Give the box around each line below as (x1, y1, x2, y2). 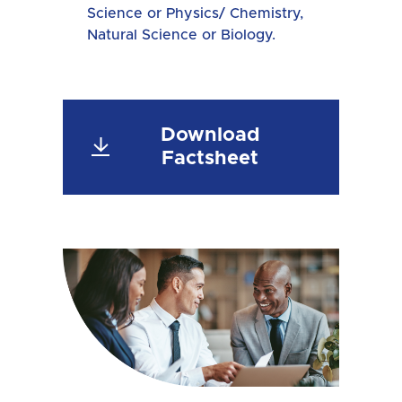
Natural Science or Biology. (87, 27, 280, 42)
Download (160, 125, 260, 145)
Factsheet (162, 148, 258, 169)
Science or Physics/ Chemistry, (87, 5, 303, 21)
